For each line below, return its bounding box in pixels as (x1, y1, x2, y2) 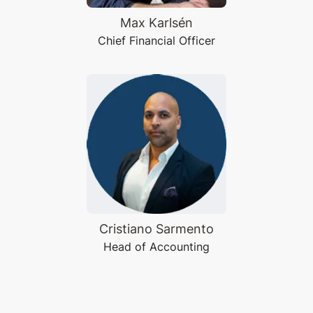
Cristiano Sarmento (99, 221, 214, 236)
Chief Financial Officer (98, 34, 215, 48)
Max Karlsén (120, 15, 193, 30)
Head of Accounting (103, 240, 210, 254)
